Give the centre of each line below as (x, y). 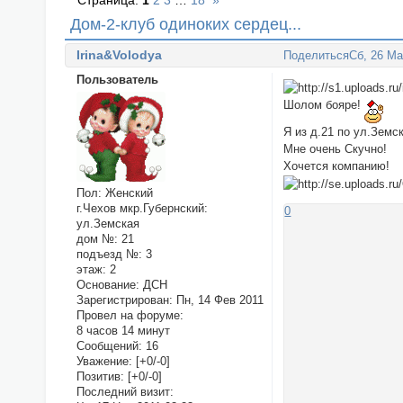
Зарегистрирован (122, 300)
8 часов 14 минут (123, 330)
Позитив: (100, 376)
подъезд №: (109, 254)
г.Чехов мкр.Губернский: (142, 208)
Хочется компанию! (337, 166)
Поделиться (317, 56)
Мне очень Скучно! (336, 148)
